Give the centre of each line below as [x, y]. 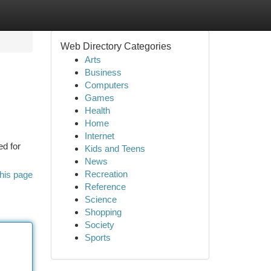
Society [99, 225]
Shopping [103, 212]
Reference [105, 187]
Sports [97, 237]
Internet [99, 136]
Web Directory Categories [116, 46]
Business [103, 72]
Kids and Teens [115, 149]
